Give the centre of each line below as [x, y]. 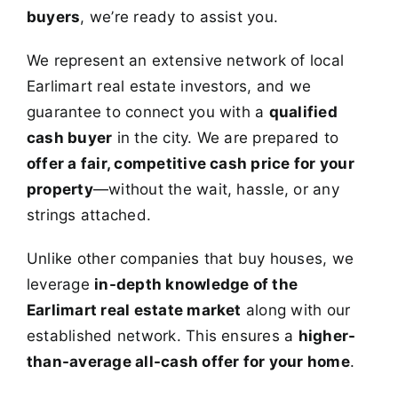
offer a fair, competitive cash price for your [190, 164]
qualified [303, 112]
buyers [53, 17]
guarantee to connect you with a [147, 112]
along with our [296, 310]
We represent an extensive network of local [185, 61]
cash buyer [69, 138]
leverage [60, 285]
